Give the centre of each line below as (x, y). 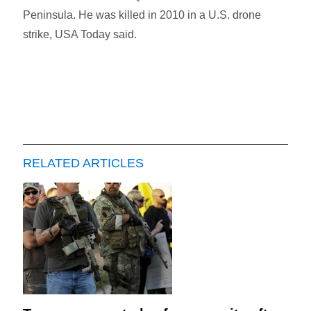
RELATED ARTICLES (84, 163)
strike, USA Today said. (80, 34)
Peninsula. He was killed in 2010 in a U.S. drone (142, 15)
